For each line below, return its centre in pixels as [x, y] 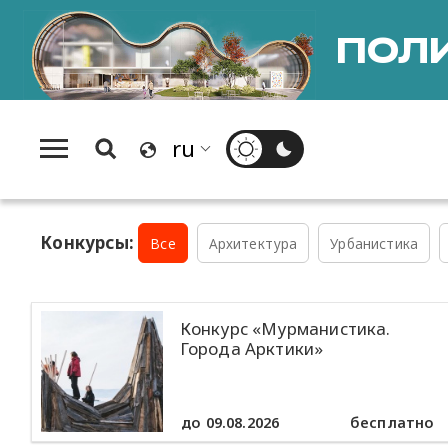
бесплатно [392, 423]
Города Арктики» [251, 349]
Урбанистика [374, 243]
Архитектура [253, 243]
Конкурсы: [87, 243]
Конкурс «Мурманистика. [285, 329]
